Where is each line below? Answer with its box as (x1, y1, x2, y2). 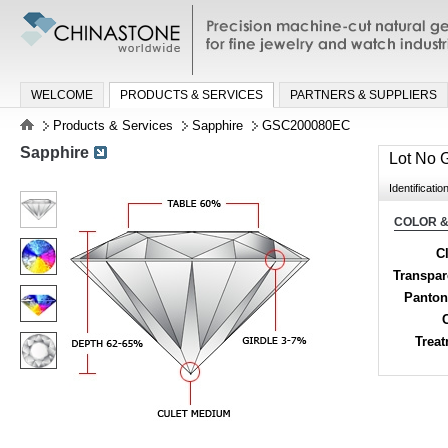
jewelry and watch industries (209, 30, 384, 47)
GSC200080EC (258, 117, 350, 133)
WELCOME (31, 87, 93, 102)
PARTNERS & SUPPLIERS (290, 87, 437, 102)
